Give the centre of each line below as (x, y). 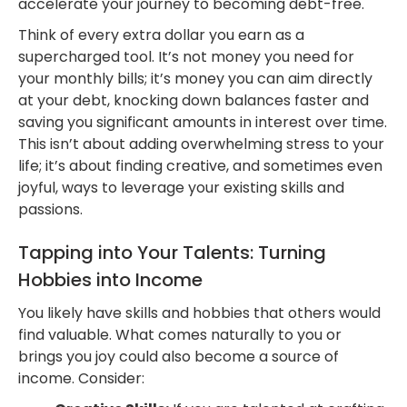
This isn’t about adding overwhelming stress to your (201, 144)
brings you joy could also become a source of (179, 357)
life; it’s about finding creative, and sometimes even (200, 166)
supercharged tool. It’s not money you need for (186, 57)
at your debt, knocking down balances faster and (194, 100)
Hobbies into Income (110, 280)
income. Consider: (81, 378)
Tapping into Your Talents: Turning (172, 253)
